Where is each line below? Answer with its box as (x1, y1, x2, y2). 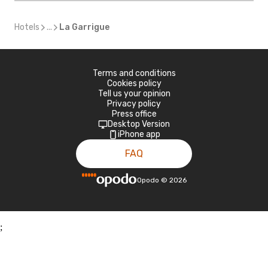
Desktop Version (108, 119, 170, 129)
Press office (111, 109, 157, 119)
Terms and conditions (92, 68, 176, 78)
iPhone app (117, 129, 160, 139)
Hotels (14, 22, 39, 32)
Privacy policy (107, 99, 161, 109)
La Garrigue (59, 22, 109, 32)
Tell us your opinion (98, 89, 170, 99)
